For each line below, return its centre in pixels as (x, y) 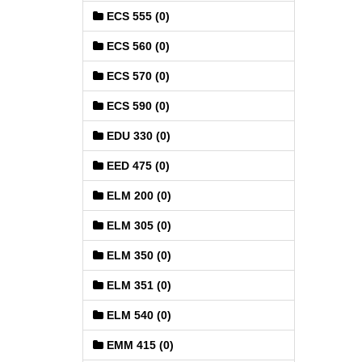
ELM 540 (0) (137, 315)
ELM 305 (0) (137, 225)
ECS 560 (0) (137, 46)
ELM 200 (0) (137, 196)
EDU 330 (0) (137, 136)
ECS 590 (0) (137, 106)
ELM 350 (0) (137, 255)
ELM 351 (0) (137, 285)
